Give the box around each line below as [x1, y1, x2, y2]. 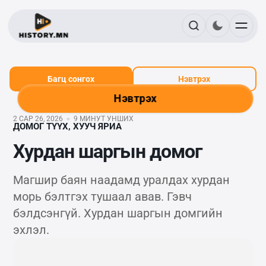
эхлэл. [13, 223, 50, 237]
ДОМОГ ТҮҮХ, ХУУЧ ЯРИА [13, 121, 122, 132]
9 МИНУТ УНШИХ [73, 115, 134, 123]
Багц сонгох [47, 74, 94, 84]
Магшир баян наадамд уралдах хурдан [13, 173, 230, 187]
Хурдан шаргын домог [13, 140, 202, 163]
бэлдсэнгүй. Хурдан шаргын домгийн [13, 206, 223, 220]
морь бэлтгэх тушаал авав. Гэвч [13, 189, 192, 204]
